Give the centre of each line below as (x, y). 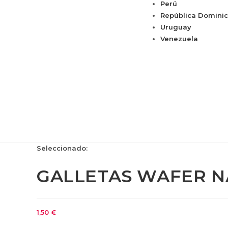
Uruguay (176, 27)
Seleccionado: (62, 148)
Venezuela (179, 39)
